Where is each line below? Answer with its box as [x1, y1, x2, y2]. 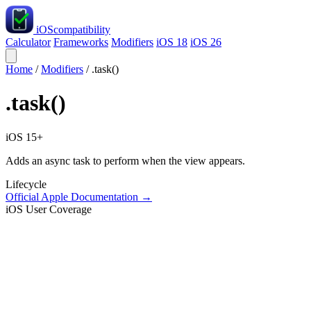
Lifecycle [6, 178, 47, 190]
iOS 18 [156, 36, 187, 48]
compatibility [53, 24, 110, 35]
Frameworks [53, 36, 108, 48]
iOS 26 [190, 36, 221, 48]
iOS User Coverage [6, 203, 92, 215]
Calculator [6, 36, 51, 48]
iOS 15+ [6, 131, 43, 143]
